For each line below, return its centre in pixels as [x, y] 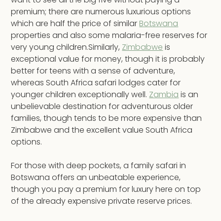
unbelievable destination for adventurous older [102, 107]
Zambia [164, 95]
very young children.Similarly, [67, 47]
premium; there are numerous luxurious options [101, 12]
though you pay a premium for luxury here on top [106, 189]
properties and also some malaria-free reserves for [109, 36]
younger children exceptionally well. [80, 95]
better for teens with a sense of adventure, [93, 71]
